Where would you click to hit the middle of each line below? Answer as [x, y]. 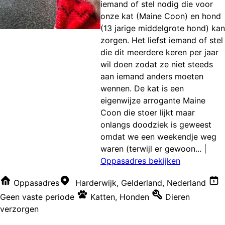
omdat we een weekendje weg [158, 137]
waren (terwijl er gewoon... [151, 149]
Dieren [178, 197]
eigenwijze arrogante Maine [153, 101]
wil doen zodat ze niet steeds [157, 65]
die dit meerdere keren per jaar [159, 52]
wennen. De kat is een [142, 89]
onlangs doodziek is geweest [156, 125]
